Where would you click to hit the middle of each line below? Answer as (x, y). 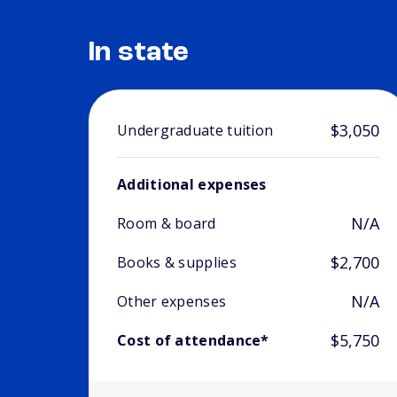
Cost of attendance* (193, 341)
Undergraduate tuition (195, 131)
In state (139, 54)
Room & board (167, 224)
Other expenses (172, 302)
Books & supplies (177, 263)
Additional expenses (192, 185)
